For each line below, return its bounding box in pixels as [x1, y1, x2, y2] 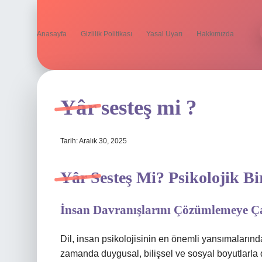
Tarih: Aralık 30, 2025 [60, 137, 127, 145]
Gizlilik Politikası [81, 30, 132, 38]
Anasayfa [37, 30, 67, 38]
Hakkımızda [196, 30, 234, 38]
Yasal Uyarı [146, 30, 182, 38]
